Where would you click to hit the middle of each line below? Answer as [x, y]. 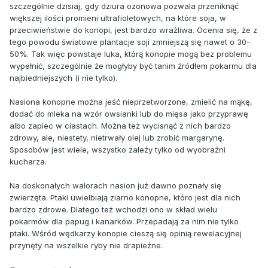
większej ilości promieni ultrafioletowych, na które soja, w [118, 18]
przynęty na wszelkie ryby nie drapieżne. [86, 245]
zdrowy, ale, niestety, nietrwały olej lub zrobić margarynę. [117, 137]
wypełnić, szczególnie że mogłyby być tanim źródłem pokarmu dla [133, 66]
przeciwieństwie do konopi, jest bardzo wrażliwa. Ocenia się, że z [133, 30]
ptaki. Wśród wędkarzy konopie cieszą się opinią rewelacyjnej [126, 233]
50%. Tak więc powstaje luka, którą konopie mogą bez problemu [131, 54]
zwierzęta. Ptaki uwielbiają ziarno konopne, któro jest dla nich [125, 197]
